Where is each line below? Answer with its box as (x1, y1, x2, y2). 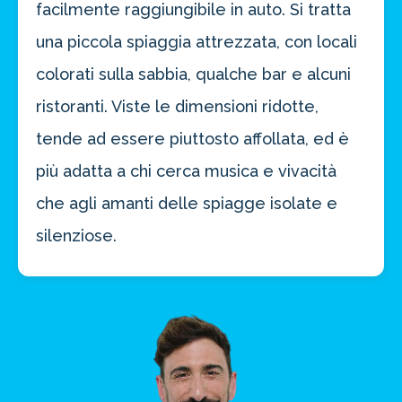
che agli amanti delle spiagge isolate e (36, 194, 337, 213)
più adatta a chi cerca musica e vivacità (36, 162, 336, 180)
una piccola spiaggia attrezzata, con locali (36, 32, 357, 51)
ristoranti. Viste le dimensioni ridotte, (36, 97, 319, 116)
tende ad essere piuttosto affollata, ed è (36, 129, 349, 148)
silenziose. (36, 226, 117, 245)
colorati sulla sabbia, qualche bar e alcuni (36, 65, 351, 83)
